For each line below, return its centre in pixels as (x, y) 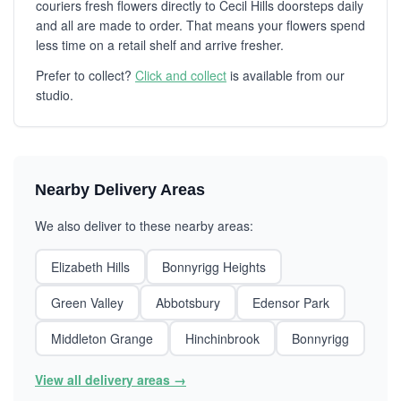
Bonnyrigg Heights (214, 267)
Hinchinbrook (222, 338)
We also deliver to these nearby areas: (144, 226)
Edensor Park (291, 303)
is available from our (286, 75)
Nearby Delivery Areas (120, 190)
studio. (55, 95)
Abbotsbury (188, 303)
